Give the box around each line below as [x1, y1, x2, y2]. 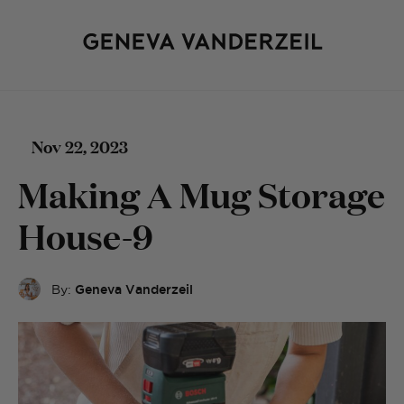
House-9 [18, 212, 153, 259]
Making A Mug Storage [18, 170, 385, 217]
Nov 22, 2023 [32, 133, 128, 159]
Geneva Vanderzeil [75, 281, 193, 297]
